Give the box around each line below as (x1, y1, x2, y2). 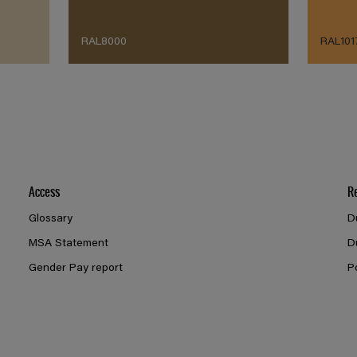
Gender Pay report (28, 263, 123, 275)
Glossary (28, 214, 73, 226)
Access (28, 180, 60, 202)
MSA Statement (28, 238, 108, 250)
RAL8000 (80, 37, 127, 49)
